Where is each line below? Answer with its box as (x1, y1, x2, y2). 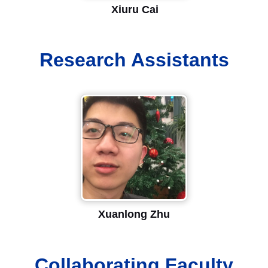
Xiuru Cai (111, 3, 159, 16)
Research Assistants (39, 48, 229, 71)
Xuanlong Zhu (98, 208, 170, 221)
